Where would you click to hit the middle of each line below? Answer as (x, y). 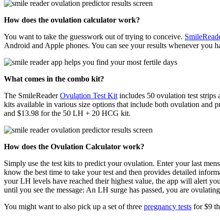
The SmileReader (32, 96)
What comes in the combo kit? (54, 79)
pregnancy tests (168, 207)
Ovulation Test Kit (89, 96)
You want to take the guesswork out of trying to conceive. (94, 37)
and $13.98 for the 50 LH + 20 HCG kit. (67, 113)
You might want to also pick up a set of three (74, 207)
